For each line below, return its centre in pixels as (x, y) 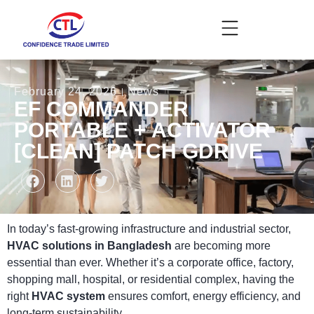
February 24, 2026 (66, 92)
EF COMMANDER (101, 109)
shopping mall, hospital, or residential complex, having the (151, 279)
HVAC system (68, 296)
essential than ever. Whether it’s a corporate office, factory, (150, 262)
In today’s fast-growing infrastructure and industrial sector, (149, 229)
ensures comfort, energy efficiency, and (203, 296)
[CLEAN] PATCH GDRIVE (138, 151)
